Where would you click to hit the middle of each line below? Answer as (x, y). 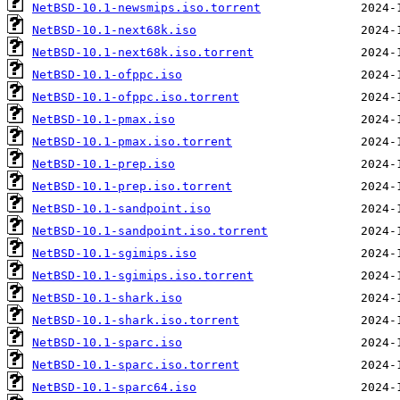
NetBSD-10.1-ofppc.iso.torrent (136, 97)
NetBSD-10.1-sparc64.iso (114, 387)
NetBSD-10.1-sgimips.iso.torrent (143, 276)
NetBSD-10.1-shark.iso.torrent (136, 321)
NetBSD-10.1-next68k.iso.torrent (143, 53)
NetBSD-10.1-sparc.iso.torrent (136, 365)
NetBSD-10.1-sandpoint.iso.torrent (150, 231)
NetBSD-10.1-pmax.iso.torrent (132, 142)
